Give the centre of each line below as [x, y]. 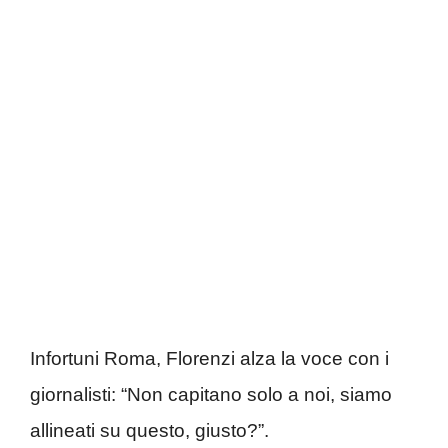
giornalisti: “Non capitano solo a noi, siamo [211, 395]
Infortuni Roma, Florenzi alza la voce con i [209, 359]
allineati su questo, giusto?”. [149, 431]
